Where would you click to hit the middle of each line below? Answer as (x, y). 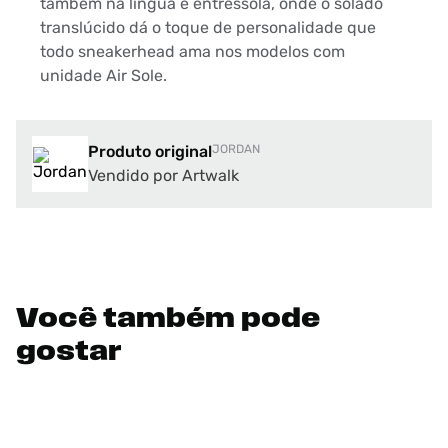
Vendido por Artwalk (163, 175)
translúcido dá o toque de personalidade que (208, 27)
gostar (69, 353)
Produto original (150, 151)
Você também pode (168, 320)
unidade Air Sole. (103, 75)
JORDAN (236, 149)
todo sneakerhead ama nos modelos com (192, 51)
